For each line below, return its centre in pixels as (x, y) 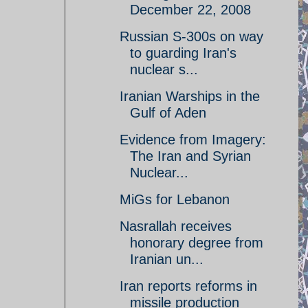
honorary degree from (197, 243)
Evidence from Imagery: (193, 140)
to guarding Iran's (183, 53)
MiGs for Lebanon (175, 199)
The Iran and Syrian (190, 156)
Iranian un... (167, 259)
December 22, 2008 (190, 10)
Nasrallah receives (176, 226)
